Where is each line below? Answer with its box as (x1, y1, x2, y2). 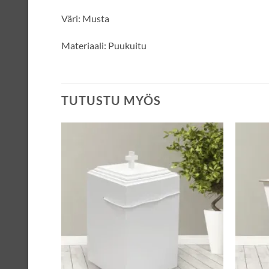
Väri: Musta (61, 12, 109, 24)
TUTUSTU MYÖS (61, 93, 161, 108)
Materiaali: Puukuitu (61, 40, 147, 52)
